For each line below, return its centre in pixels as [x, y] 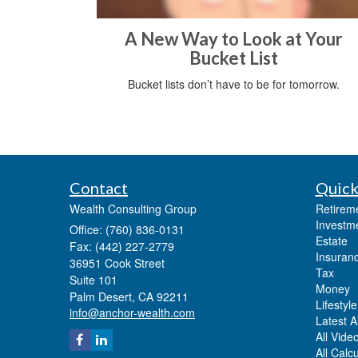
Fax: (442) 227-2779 [122, 247]
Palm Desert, [102, 297]
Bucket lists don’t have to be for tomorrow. [233, 84]
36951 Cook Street [117, 263]
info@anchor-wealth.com [132, 313]
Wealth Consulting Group [133, 209]
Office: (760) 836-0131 [127, 230]
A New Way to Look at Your [233, 39]
